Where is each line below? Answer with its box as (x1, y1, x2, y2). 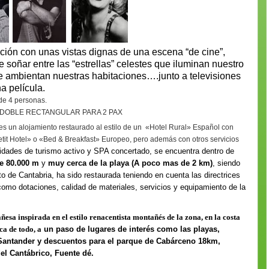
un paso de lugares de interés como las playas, (41, 225, 220, 234)
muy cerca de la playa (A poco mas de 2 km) (48, 159, 213, 168)
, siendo (213, 159, 240, 168)
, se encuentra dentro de (150, 147, 234, 156)
